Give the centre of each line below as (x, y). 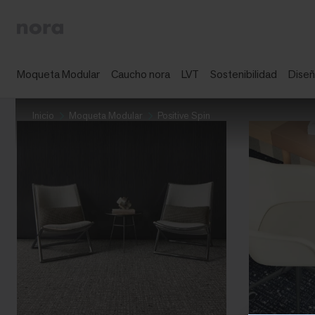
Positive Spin (184, 115)
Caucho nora (141, 74)
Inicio (43, 115)
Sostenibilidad (244, 74)
